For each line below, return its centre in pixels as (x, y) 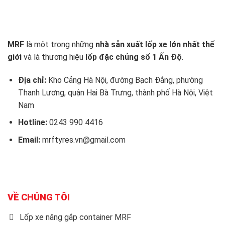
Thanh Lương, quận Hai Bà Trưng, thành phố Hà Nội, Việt (115, 92)
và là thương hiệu (53, 57)
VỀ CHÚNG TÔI (39, 197)
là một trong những (60, 44)
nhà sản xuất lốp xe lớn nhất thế (155, 44)
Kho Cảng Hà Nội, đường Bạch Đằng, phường (124, 80)
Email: (29, 140)
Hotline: (32, 123)
